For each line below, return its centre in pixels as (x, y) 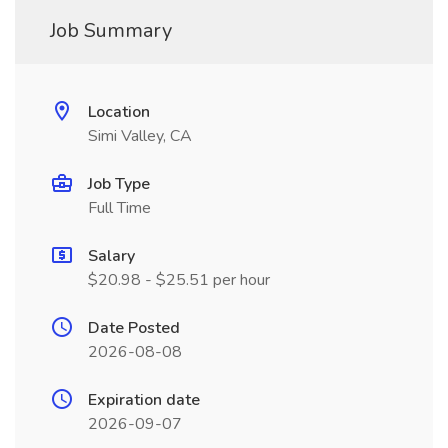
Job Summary (111, 30)
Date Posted (134, 328)
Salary (111, 256)
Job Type (119, 184)
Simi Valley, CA (140, 136)
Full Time (119, 208)
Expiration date (144, 400)
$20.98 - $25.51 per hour (179, 280)
